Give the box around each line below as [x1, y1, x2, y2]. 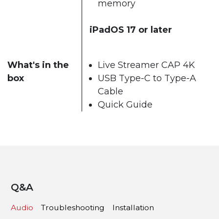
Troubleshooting [41, 203, 105, 213]
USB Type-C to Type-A [98, 72, 196, 84]
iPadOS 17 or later [89, 24, 172, 35]
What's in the [7, 59, 69, 70]
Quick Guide [98, 99, 153, 110]
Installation [112, 203, 154, 213]
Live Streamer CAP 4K [98, 59, 195, 70]
